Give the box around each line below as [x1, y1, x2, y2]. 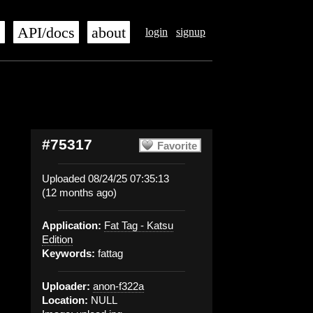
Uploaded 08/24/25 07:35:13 [42, 173, 169, 184]
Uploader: [42, 280, 90, 292]
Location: [42, 294, 88, 306]
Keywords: [42, 247, 95, 259]
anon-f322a [93, 280, 144, 292]
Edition [42, 233, 73, 245]
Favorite [157, 140, 197, 152]
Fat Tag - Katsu [104, 219, 173, 231]
